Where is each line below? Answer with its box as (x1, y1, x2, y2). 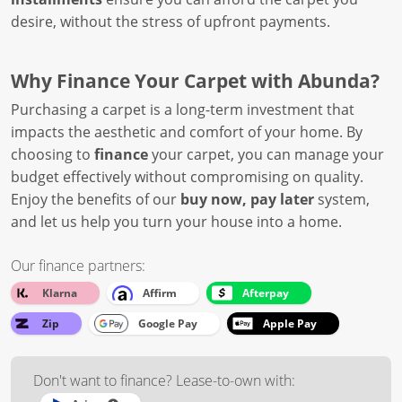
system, (314, 189, 370, 209)
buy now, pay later (180, 189, 314, 209)
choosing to (11, 144, 94, 164)
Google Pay (138, 316, 197, 331)
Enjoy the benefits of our (11, 189, 180, 209)
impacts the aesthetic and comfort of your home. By (11, 122, 363, 142)
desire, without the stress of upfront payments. (11, 12, 330, 31)
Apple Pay (263, 316, 317, 331)
